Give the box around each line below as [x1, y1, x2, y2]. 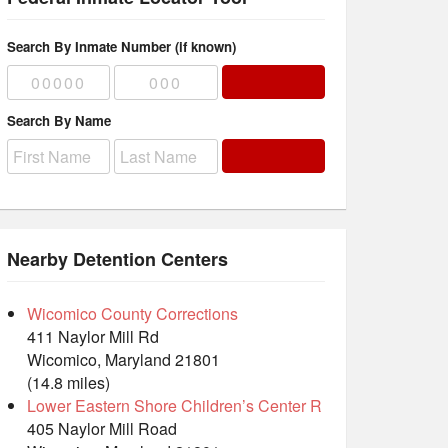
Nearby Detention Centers [7, 246, 228, 273]
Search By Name [7, 111, 111, 131]
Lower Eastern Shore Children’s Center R [27, 394, 322, 418]
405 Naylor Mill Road [27, 417, 177, 441]
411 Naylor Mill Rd [27, 325, 159, 349]
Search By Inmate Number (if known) [7, 37, 236, 56]
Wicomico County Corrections [27, 302, 238, 326]
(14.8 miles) [27, 371, 110, 395]
